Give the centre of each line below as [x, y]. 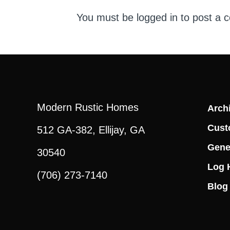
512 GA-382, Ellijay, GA [91, 130]
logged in [157, 18]
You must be [107, 18]
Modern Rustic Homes [88, 107]
